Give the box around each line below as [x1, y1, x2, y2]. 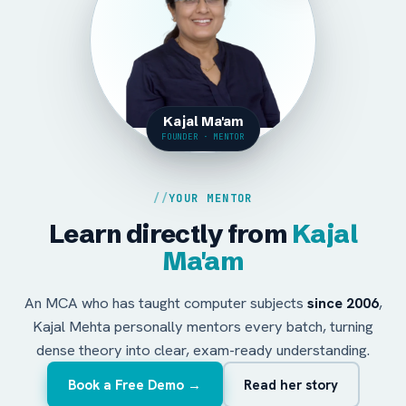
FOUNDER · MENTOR [161, 131, 245, 142]
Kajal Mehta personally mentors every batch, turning [33, 316, 373, 336]
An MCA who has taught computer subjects [24, 293, 307, 313]
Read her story [244, 375, 338, 394]
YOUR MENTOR [169, 191, 253, 206]
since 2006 [306, 293, 379, 313]
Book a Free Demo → [68, 375, 201, 394]
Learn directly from [48, 218, 292, 249]
